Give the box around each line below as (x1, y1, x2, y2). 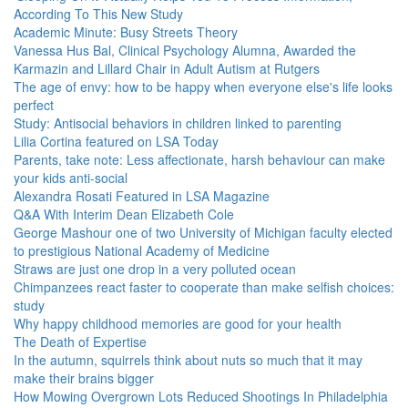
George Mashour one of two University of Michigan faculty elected (14, 223, 393, 241)
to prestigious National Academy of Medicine (14, 241, 270, 260)
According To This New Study (14, 5, 183, 23)
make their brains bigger (14, 369, 154, 387)
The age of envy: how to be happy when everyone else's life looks (14, 77, 393, 96)
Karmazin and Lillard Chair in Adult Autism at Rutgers (14, 59, 320, 77)
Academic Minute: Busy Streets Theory (14, 23, 238, 41)
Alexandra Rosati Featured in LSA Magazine (14, 187, 270, 205)
